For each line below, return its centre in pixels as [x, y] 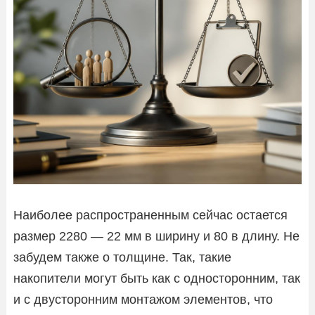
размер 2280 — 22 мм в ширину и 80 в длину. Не [156, 236]
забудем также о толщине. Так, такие [122, 257]
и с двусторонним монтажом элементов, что [143, 299]
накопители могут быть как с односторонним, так [157, 278]
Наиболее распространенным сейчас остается [150, 215]
